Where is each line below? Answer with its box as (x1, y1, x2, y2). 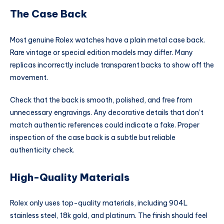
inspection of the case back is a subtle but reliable (10, 133, 175, 142)
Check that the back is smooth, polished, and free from (10, 95, 192, 105)
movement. (10, 72, 49, 82)
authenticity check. (10, 145, 74, 155)
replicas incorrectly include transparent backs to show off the (10, 60, 214, 69)
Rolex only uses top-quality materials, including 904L (10, 198, 187, 208)
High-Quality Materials (10, 170, 129, 183)
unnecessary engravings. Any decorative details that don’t (10, 108, 203, 117)
